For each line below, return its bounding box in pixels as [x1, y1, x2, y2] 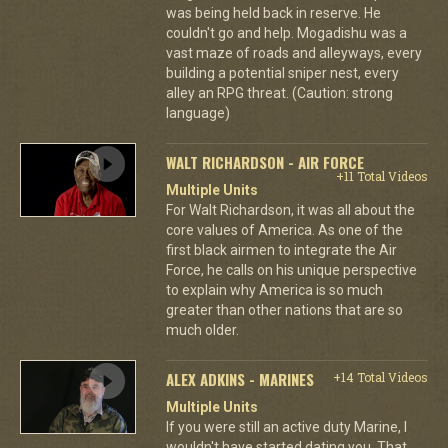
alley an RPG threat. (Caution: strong [165, 84, 393, 101]
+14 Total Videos [332, 368, 428, 385]
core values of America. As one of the [165, 221, 403, 238]
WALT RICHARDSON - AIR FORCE [165, 150, 364, 173]
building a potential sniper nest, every [165, 64, 399, 81]
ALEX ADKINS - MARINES [165, 367, 314, 390]
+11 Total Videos [335, 167, 428, 184]
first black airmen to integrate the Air [165, 241, 397, 258]
